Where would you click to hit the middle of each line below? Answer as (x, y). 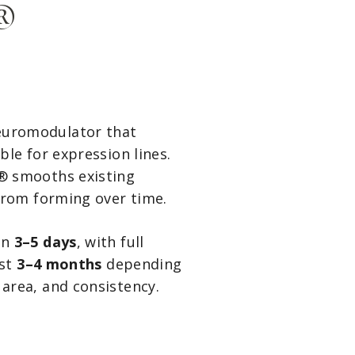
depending (142, 264)
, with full (110, 242)
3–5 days (45, 242)
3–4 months (59, 264)
